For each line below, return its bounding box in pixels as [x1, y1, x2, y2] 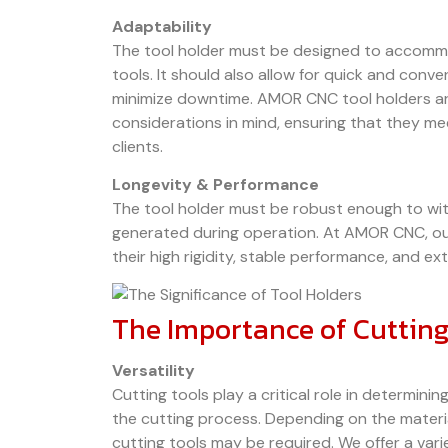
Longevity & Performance [112, 173, 319, 195]
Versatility [112, 360, 195, 382]
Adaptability [112, 15, 212, 37]
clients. [112, 135, 163, 157]
